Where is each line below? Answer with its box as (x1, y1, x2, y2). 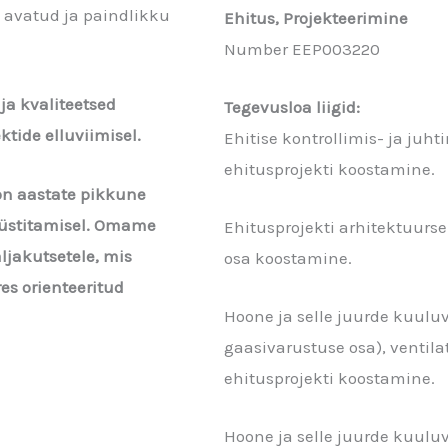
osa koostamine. (224, 247, 352, 268)
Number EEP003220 (224, 38, 380, 59)
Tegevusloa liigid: (224, 96, 360, 117)
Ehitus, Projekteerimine (224, 7, 408, 28)
